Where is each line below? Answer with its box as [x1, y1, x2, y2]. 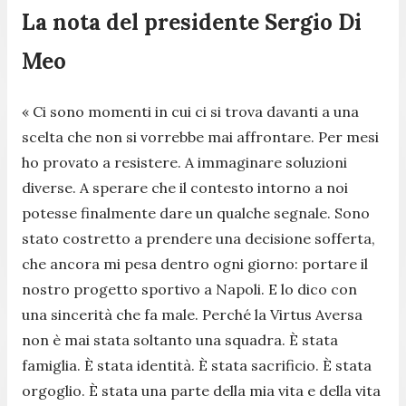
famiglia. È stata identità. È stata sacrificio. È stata [22, 355, 372, 374]
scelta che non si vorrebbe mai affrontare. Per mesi [22, 127, 379, 146]
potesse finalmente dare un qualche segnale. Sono [22, 203, 370, 222]
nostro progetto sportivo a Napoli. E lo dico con [22, 279, 357, 298]
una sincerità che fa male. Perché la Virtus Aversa [22, 304, 362, 324]
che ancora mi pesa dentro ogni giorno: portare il [22, 254, 368, 273]
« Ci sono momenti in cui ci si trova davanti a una [22, 101, 359, 121]
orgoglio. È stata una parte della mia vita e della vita [22, 381, 381, 400]
